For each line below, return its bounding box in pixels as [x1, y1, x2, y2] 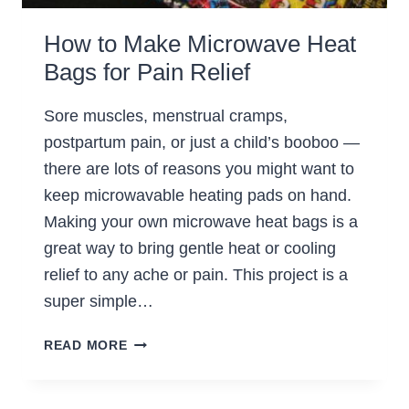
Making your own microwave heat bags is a [44, 213, 358, 232]
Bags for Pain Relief [44, 58, 250, 87]
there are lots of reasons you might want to [44, 160, 354, 179]
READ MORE [44, 338, 128, 353]
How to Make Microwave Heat [44, 30, 356, 58]
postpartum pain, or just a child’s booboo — [44, 133, 360, 152]
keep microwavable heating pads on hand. [44, 186, 351, 205]
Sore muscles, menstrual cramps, [44, 107, 288, 126]
